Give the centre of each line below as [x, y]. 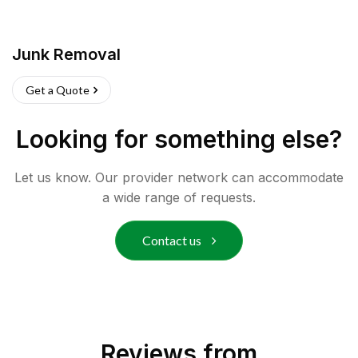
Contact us [173, 240]
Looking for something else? [179, 139]
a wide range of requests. [179, 197]
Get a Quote [58, 90]
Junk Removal [66, 54]
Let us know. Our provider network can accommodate [179, 177]
